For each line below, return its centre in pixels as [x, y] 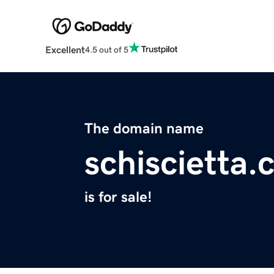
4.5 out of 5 [106, 49]
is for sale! [118, 197]
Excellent [65, 50]
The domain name [144, 129]
